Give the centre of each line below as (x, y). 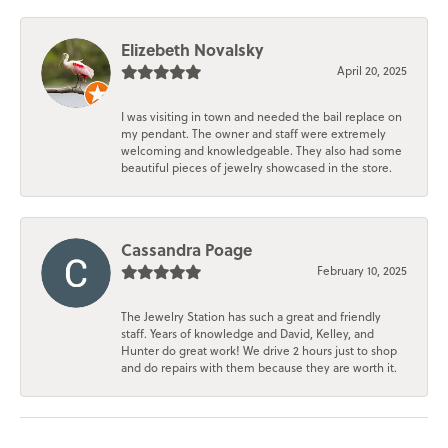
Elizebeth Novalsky (192, 49)
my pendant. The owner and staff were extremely (253, 133)
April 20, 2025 (372, 70)
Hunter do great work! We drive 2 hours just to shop (259, 350)
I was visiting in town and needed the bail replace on (261, 116)
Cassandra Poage (186, 249)
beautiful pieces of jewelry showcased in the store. (256, 167)
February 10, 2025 (362, 270)
